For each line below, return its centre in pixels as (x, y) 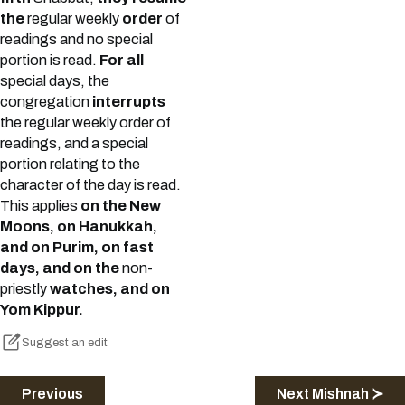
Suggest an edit (65, 343)
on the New (121, 206)
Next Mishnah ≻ (330, 393)
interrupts (129, 102)
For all (122, 61)
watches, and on (110, 289)
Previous (52, 393)
